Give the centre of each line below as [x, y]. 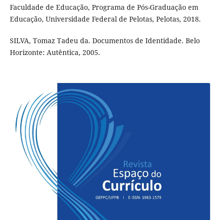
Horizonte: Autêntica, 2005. [55, 52]
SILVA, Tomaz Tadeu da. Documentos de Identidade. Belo [105, 40]
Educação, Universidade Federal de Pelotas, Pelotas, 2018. [105, 19]
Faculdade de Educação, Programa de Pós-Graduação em [104, 7]
